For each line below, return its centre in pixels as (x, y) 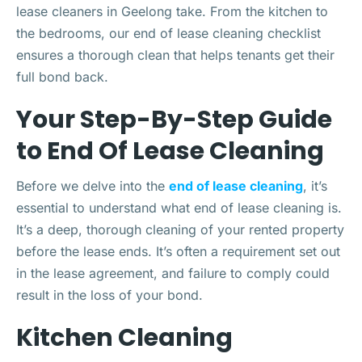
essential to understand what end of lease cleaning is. (179, 208)
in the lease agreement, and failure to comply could (173, 273)
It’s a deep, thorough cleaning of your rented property (180, 229)
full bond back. (62, 77)
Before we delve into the (93, 186)
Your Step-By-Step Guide (174, 120)
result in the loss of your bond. (109, 295)
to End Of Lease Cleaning (170, 151)
